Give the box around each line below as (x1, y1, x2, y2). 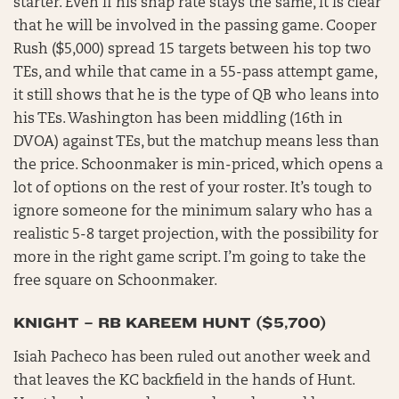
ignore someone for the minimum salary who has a (13, 204, 372, 219)
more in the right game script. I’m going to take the (13, 250, 366, 265)
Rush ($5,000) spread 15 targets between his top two (13, 42, 371, 57)
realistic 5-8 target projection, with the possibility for (13, 227, 379, 242)
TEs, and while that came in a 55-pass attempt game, (13, 65, 377, 80)
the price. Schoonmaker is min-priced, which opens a (13, 158, 383, 173)
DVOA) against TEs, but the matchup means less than (13, 134, 379, 150)
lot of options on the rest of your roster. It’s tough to (13, 181, 372, 196)
